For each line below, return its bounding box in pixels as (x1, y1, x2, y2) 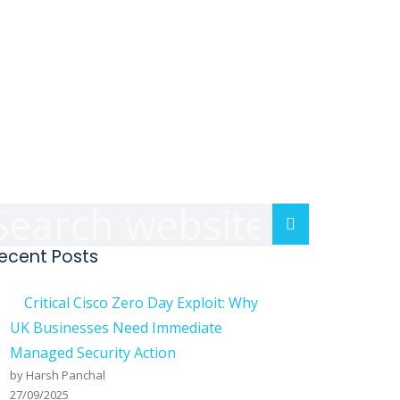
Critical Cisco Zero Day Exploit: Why (24, 293, 258, 312)
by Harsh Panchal (10, 367, 105, 383)
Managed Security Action (10, 343, 176, 362)
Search (295, 212, 346, 233)
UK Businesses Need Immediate (10, 318, 222, 337)
